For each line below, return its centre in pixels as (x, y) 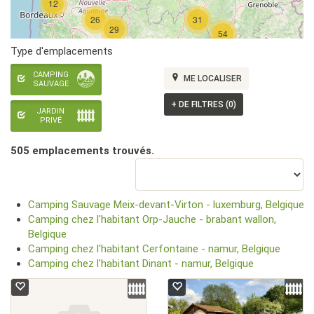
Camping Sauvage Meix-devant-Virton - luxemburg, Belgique (166, 205)
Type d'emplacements (62, 51)
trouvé (128, 151)
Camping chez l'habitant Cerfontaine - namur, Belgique (154, 249)
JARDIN (50, 111)
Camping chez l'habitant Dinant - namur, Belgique (141, 264)
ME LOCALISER (212, 78)
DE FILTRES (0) (206, 104)
